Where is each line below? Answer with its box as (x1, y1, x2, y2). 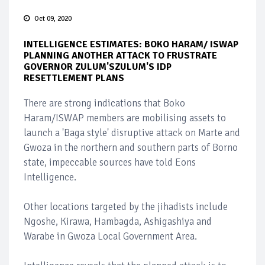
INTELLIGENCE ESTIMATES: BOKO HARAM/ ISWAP (24, 38, 238, 51)
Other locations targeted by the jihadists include (24, 201, 228, 214)
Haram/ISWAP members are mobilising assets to (24, 112, 226, 125)
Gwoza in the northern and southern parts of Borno (24, 141, 238, 154)
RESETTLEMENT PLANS (24, 72, 124, 85)
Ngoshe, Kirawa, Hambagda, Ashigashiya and (24, 215, 212, 228)
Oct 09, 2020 (34, 14, 72, 24)
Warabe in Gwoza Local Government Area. (24, 230, 199, 243)
